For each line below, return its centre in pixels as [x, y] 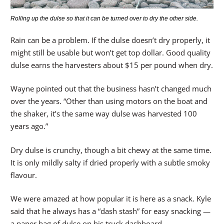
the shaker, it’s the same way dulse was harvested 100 [104, 114]
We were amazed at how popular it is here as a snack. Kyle [111, 199]
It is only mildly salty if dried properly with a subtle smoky [110, 162]
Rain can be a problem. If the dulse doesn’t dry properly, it [110, 40]
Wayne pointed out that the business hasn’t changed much [111, 89]
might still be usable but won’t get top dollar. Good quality [110, 52]
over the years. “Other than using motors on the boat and [109, 101]
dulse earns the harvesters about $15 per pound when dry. [112, 65]
